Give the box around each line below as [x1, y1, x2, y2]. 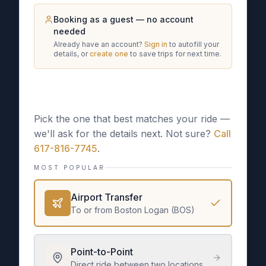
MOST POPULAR [34, 164, 105, 171]
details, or [53, 49, 88, 58]
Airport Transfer [71, 191, 142, 203]
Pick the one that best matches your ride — [34, 113, 230, 125]
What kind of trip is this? [34, 83, 212, 104]
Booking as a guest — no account [53, 14, 194, 24]
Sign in [144, 40, 167, 49]
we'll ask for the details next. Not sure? [34, 128, 211, 140]
